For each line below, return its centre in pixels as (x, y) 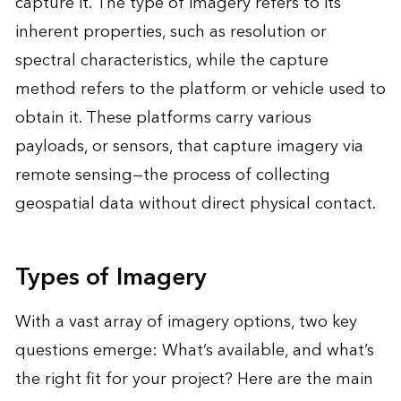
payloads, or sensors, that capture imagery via (189, 146)
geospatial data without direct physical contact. (195, 203)
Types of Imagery (111, 277)
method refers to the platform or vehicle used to (200, 89)
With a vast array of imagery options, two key (186, 321)
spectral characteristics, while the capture (171, 60)
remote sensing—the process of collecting (172, 175)
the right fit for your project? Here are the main (194, 379)
